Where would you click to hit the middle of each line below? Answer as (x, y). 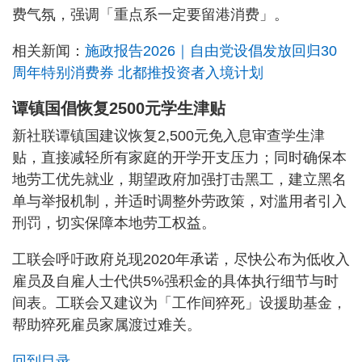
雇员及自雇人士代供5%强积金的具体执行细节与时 (175, 282)
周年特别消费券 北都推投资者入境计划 (138, 73)
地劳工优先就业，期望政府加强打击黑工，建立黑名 (179, 180)
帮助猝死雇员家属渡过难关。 (107, 325)
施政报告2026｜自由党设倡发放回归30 (211, 51)
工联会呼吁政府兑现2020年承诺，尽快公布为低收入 (181, 260)
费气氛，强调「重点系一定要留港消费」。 (150, 15)
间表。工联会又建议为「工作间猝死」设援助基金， (179, 303)
